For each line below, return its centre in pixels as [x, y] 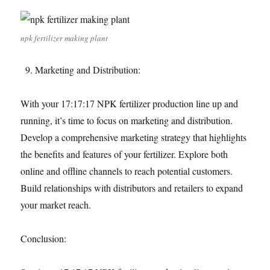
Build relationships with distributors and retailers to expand [132, 188]
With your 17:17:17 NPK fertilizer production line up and [130, 103]
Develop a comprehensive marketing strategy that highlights [134, 137]
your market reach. [56, 205]
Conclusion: [44, 238]
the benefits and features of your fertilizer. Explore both [124, 154]
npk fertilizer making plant [64, 38]
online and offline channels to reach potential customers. [127, 171]
